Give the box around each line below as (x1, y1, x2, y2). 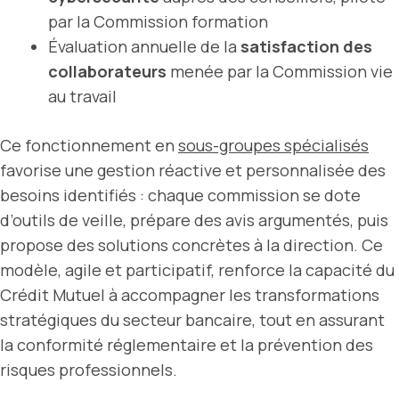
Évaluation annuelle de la (48, 35, 240, 57)
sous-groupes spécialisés (178, 134, 369, 156)
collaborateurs (48, 60, 167, 82)
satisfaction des (240, 35, 372, 57)
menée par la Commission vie (167, 60, 393, 82)
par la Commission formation (48, 10, 268, 32)
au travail (48, 85, 117, 107)
